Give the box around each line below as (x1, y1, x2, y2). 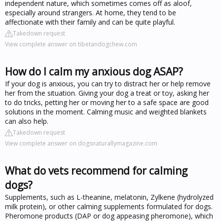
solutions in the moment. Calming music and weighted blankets (5, 107, 207, 116)
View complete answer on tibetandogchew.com (5, 39, 137, 48)
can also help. (5, 116, 48, 126)
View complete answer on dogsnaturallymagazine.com (5, 139, 157, 147)
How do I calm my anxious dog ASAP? (5, 64, 183, 78)
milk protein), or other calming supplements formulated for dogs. (5, 201, 213, 211)
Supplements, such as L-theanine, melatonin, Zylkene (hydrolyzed (5, 192, 214, 202)
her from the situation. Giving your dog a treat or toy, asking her (5, 88, 209, 98)
